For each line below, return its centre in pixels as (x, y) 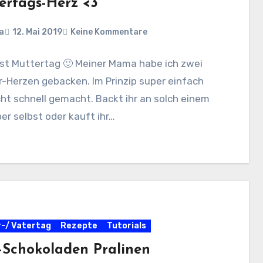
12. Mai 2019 (37, 32)
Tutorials (126, 225)
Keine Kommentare (109, 32)
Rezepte (79, 225)
